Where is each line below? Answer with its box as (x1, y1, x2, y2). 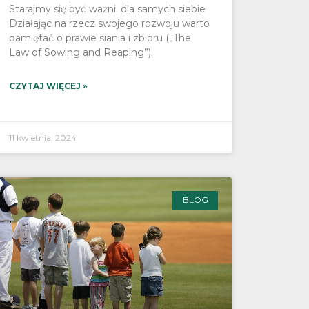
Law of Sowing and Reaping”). (8, 46, 153, 59)
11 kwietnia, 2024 (8, 132, 77, 143)
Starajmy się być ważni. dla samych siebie (8, 3, 206, 16)
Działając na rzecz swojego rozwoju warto (8, 17, 210, 30)
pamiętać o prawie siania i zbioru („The (8, 32, 191, 45)
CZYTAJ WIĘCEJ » (8, 81, 88, 92)
